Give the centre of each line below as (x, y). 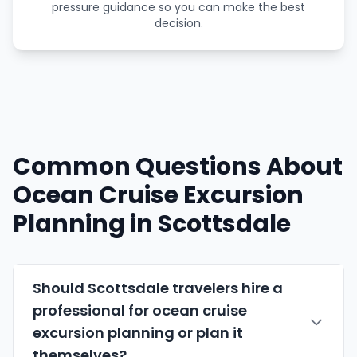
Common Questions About (178, 167)
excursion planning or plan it (138, 333)
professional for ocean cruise (140, 311)
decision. (178, 24)
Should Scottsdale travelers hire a (158, 288)
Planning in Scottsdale (152, 224)
